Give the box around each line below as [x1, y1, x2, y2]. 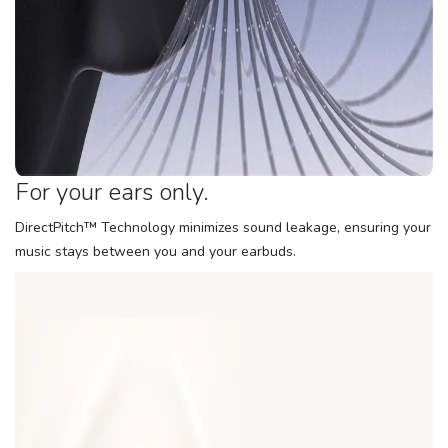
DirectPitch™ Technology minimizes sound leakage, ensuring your [15, 218, 431, 237]
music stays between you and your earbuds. [15, 242, 296, 261]
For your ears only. [15, 176, 209, 208]
